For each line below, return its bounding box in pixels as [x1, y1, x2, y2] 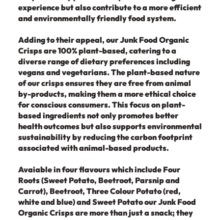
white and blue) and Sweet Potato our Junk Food [18, 196, 196, 207]
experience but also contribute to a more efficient [18, 2, 201, 12]
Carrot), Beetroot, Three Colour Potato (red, [18, 186, 181, 196]
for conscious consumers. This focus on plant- [18, 99, 185, 110]
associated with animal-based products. [18, 142, 169, 153]
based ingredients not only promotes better [18, 110, 178, 120]
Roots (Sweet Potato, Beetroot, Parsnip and [18, 175, 180, 185]
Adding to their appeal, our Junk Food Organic [18, 34, 189, 45]
